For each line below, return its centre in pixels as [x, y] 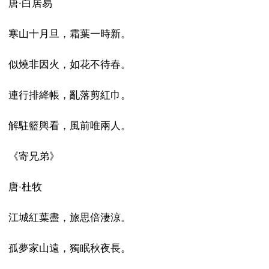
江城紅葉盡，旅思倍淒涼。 [69, 217]
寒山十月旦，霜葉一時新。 [69, 33]
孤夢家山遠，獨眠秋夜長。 [69, 248]
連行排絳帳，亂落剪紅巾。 [69, 95]
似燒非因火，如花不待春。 [69, 64]
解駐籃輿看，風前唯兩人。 [69, 125]
